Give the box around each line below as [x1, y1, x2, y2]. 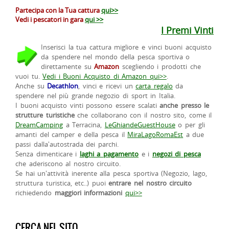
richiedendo [15, 188, 55, 197]
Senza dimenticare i [15, 149, 80, 158]
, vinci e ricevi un [78, 81, 136, 90]
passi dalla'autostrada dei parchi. [15, 139, 119, 149]
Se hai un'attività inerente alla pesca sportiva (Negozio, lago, [15, 168, 207, 178]
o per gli [175, 120, 205, 129]
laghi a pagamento [79, 149, 139, 158]
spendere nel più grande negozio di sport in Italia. [15, 90, 175, 100]
